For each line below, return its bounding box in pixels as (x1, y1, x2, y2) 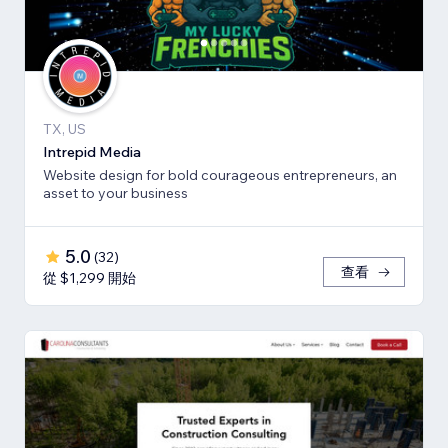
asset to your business (43, 184, 188, 203)
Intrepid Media (43, 143, 141, 162)
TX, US (43, 120, 86, 139)
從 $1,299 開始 (43, 269, 136, 288)
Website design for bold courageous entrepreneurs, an (43, 166, 397, 185)
